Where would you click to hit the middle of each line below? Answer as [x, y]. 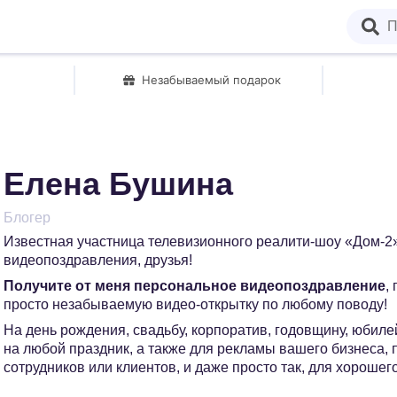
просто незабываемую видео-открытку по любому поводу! [195, 304]
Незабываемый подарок [211, 80]
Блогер [27, 218]
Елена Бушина [118, 184]
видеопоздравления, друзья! [98, 260]
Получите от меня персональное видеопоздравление [195, 286]
